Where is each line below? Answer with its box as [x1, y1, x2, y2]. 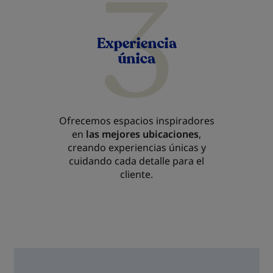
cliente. [120, 168, 153, 181]
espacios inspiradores [113, 114, 214, 127]
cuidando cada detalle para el [69, 154, 204, 168]
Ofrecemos [58, 114, 111, 127]
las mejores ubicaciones [86, 127, 199, 141]
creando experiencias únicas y [67, 141, 206, 154]
